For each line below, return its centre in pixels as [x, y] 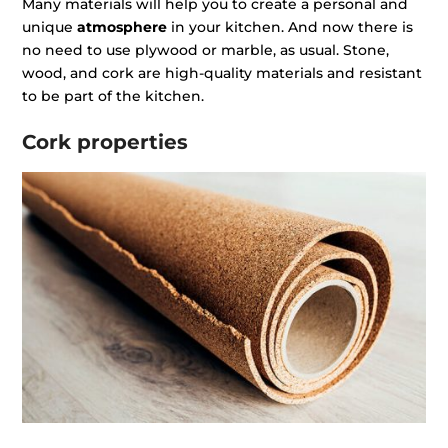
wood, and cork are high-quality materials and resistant [222, 73]
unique [50, 27]
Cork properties [105, 142]
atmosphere [122, 27]
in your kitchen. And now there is [290, 27]
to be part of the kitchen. [113, 96]
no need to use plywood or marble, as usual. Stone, [206, 50]
